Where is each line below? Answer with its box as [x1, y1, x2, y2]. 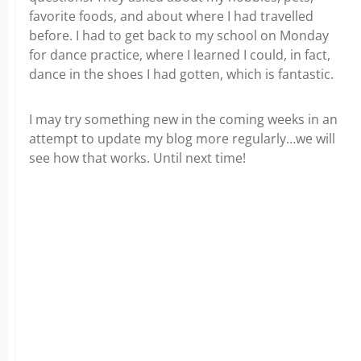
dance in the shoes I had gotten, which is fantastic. [29, 65, 334, 83]
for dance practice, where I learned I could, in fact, [29, 46, 330, 64]
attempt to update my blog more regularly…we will [29, 130, 335, 147]
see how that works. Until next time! [29, 149, 246, 167]
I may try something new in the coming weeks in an [29, 110, 338, 128]
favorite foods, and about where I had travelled [29, 7, 313, 25]
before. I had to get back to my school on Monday [29, 27, 329, 44]
